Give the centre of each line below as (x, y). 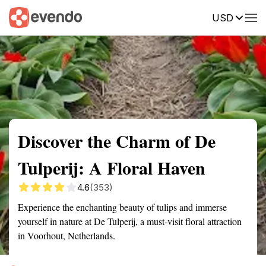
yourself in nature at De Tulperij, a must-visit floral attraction (130, 221)
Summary (27, 17)
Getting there (123, 17)
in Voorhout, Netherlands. (66, 235)
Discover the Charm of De (117, 141)
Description (189, 17)
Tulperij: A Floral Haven (112, 167)
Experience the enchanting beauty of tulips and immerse (122, 207)
